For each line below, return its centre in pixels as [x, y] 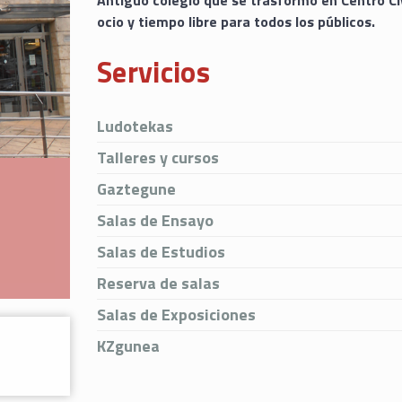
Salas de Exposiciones [177, 315]
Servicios [153, 72]
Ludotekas [135, 126]
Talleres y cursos [158, 157]
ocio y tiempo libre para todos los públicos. [238, 22]
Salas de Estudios [162, 252]
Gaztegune [137, 189]
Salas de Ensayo [156, 220]
